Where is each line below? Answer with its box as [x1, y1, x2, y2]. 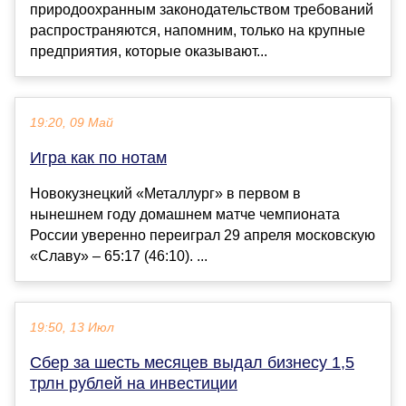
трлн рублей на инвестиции [30, 374, 237, 393]
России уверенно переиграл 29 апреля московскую [30, 227, 375, 244]
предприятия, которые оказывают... [30, 43, 267, 60]
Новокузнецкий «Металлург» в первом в [30, 186, 301, 202]
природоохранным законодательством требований [30, 2, 373, 18]
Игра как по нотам [30, 149, 167, 168]
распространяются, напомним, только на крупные [30, 23, 365, 39]
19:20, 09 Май [30, 116, 113, 130]
